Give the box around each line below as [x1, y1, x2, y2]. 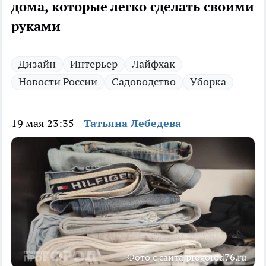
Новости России [18, 75, 97, 89]
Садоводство [112, 75, 176, 89]
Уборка [190, 75, 226, 89]
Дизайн [18, 57, 56, 71]
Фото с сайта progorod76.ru [127, 251, 246, 264]
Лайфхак [132, 57, 175, 71]
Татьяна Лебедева [84, 116, 181, 131]
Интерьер [70, 57, 118, 71]
